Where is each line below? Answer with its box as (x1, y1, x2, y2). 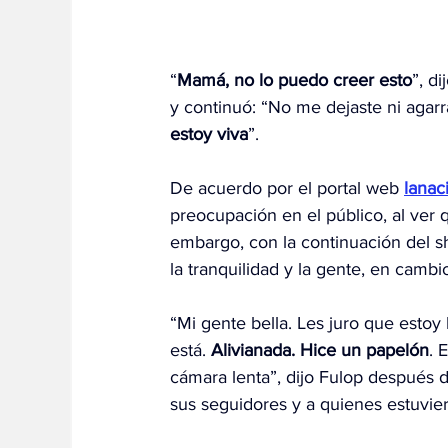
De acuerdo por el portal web (170, 178, 404, 199)
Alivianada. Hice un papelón (211, 340, 429, 361)
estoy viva (170, 124, 248, 145)
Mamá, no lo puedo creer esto (177, 70, 412, 91)
